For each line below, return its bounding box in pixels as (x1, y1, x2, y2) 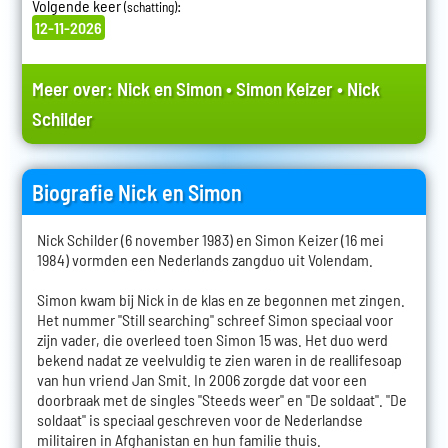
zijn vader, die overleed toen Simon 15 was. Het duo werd (36, 330, 388, 350)
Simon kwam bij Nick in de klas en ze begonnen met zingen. (36, 290, 405, 310)
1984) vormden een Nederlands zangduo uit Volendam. (36, 250, 373, 270)
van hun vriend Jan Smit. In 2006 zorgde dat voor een (36, 370, 367, 390)
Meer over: (31, 77, 117, 101)
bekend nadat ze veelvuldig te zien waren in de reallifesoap (36, 350, 402, 370)
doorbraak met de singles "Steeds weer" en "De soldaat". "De (36, 390, 407, 410)
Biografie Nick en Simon (31, 179, 242, 206)
